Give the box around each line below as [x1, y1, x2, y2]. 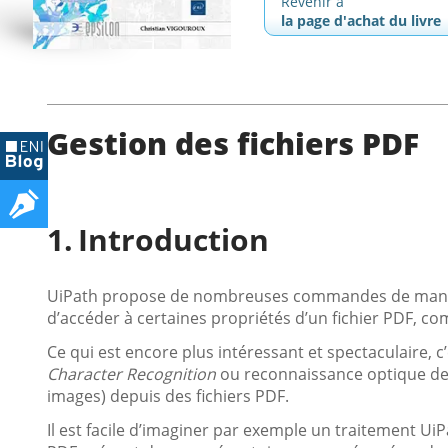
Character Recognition [47, 362, 216, 385]
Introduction [78, 218, 269, 260]
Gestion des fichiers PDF [47, 122, 419, 164]
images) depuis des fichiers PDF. [47, 384, 289, 407]
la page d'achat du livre [281, 11, 441, 30]
